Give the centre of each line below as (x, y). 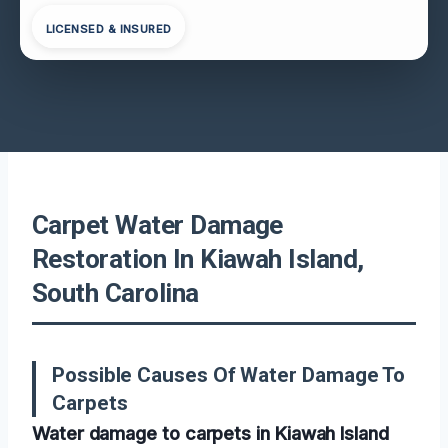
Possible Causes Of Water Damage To (229, 374)
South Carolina (115, 292)
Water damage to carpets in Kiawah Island (210, 432)
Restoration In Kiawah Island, (198, 258)
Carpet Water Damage (157, 224)
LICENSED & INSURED (108, 29)
